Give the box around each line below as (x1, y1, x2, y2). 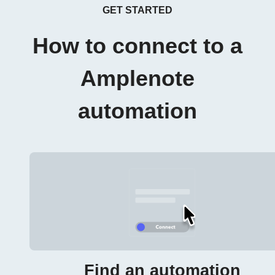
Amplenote (80, 66, 195, 91)
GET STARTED (103, 5, 172, 15)
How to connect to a (33, 34, 242, 58)
